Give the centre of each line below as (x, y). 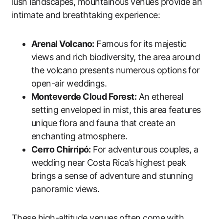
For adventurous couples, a (144, 149)
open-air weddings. (69, 83)
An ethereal (160, 96)
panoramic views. (66, 189)
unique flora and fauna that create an (104, 123)
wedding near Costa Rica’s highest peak (109, 162)
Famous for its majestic (140, 44)
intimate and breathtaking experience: (86, 15)
